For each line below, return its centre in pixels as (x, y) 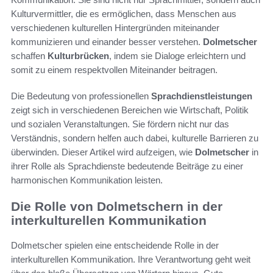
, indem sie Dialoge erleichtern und (177, 56)
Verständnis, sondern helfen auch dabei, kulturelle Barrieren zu (135, 138)
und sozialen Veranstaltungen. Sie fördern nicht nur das (120, 124)
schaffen (29, 56)
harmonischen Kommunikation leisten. (87, 180)
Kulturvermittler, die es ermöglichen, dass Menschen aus (124, 14)
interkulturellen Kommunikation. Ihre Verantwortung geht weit (131, 259)
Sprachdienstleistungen (202, 96)
